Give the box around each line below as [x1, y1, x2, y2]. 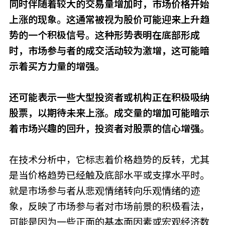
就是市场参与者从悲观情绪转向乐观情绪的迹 [9, 185, 200, 197]
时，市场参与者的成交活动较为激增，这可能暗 [9, 45, 209, 57]
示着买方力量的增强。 [9, 60, 104, 73]
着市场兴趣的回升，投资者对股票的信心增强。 [9, 123, 209, 135]
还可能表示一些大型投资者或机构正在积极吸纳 [9, 91, 209, 104]
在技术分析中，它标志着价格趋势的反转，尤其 [9, 154, 209, 166]
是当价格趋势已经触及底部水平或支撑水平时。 [9, 169, 209, 182]
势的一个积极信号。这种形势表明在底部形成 [9, 29, 200, 42]
